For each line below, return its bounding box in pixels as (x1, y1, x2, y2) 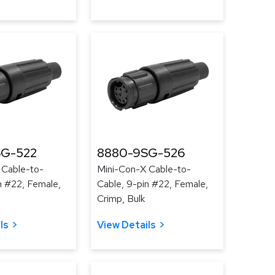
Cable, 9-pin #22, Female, (97, 177, 208, 190)
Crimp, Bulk (97, 192, 145, 205)
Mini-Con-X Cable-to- (97, 163, 191, 176)
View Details (97, 219, 156, 231)
